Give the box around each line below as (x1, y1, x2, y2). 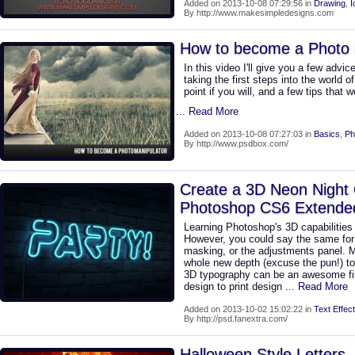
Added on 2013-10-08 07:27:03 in (184, 129, 314, 139)
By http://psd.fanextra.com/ (184, 314, 288, 323)
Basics (314, 129, 340, 139)
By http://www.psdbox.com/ (184, 139, 288, 148)
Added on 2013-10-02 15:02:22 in (184, 304, 314, 314)
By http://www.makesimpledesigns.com (184, 8, 334, 17)
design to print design (184, 281, 285, 292)
